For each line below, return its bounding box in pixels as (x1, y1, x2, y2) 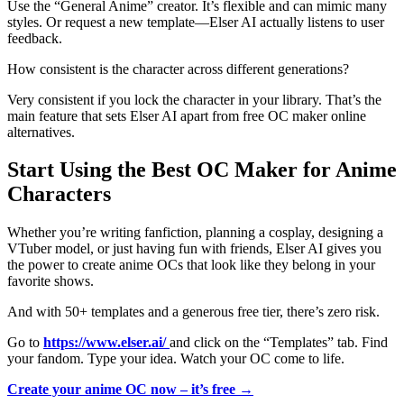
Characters (7, 182, 111, 207)
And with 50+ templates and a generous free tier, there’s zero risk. (7, 304, 380, 320)
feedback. (7, 30, 62, 46)
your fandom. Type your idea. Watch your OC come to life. (7, 351, 344, 367)
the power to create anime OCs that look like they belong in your (7, 257, 375, 273)
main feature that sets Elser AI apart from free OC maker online (7, 107, 366, 124)
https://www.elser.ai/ (43, 335, 166, 351)
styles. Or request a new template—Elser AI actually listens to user (7, 14, 384, 30)
